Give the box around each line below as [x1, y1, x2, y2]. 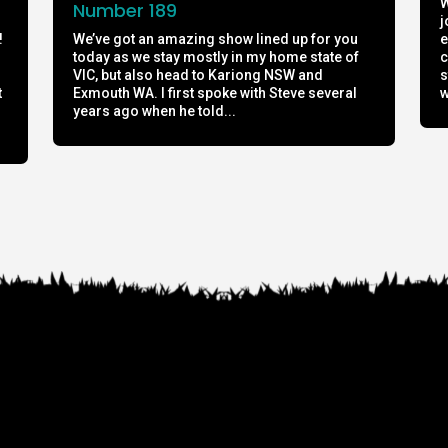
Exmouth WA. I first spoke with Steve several [73, 84, 358, 101]
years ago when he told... [73, 102, 237, 119]
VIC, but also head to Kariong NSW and [73, 66, 324, 83]
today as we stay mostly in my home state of [73, 48, 360, 65]
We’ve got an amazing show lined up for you [73, 30, 359, 47]
